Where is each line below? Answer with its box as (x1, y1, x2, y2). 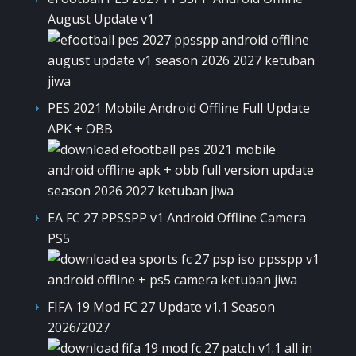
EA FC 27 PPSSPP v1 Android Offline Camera (48, 209, 306, 227)
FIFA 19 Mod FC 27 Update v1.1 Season (48, 298, 275, 316)
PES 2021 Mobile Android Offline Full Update (48, 99, 310, 118)
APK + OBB (48, 120, 113, 138)
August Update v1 (48, 10, 154, 29)
